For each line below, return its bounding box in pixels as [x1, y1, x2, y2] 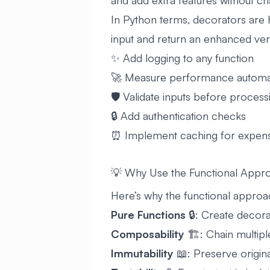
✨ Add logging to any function [111, 51, 254, 65]
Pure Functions [111, 207, 186, 221]
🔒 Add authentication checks [111, 109, 246, 123]
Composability [111, 227, 184, 240]
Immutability [111, 246, 174, 260]
